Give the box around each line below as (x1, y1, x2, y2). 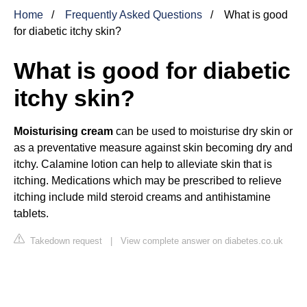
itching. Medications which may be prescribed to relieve (14, 174, 282, 186)
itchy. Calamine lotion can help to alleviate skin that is (14, 158, 272, 170)
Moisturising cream (14, 125, 113, 137)
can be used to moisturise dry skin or (113, 125, 293, 137)
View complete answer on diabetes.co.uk (121, 235, 283, 246)
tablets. (14, 207, 49, 219)
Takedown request (27, 235, 102, 246)
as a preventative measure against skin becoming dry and (14, 141, 293, 153)
